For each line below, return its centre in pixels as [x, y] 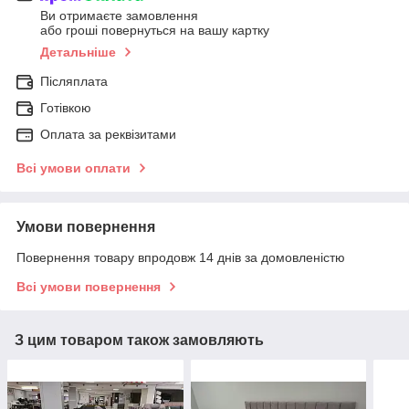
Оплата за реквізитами [108, 135]
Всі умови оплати [73, 168]
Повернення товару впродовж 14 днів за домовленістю [181, 258]
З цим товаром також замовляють [139, 341]
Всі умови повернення [89, 287]
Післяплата [74, 82]
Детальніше [78, 52]
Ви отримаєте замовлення [119, 16]
